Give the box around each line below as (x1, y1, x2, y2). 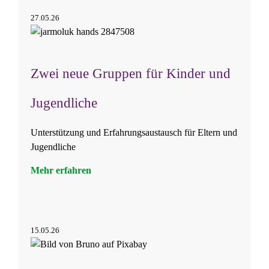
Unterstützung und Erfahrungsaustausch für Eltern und (30, 127, 237, 138)
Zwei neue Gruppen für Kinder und (30, 65, 231, 81)
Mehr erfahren (30, 165, 91, 176)
